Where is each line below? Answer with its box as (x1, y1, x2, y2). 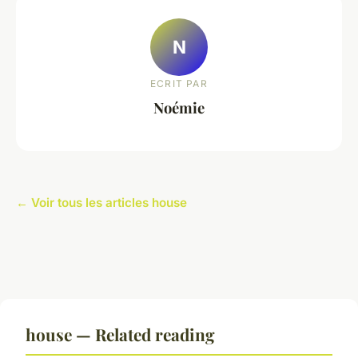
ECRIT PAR (150, 78, 208, 90)
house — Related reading (26, 322, 215, 345)
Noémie (153, 97, 205, 118)
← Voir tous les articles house (16, 194, 187, 210)
